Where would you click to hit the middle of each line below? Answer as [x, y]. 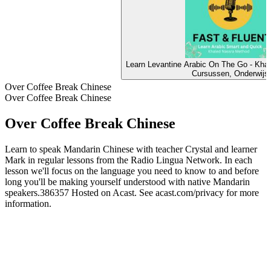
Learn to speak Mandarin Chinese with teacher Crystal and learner [131, 149]
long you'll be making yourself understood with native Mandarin [127, 181]
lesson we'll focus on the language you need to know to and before [132, 171]
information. [28, 203]
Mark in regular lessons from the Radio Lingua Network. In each [129, 160]
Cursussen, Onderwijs [230, 74]
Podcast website [35, 214]
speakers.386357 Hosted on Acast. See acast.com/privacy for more [132, 192]
